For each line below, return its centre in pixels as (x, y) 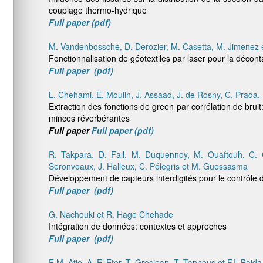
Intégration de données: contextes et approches (138, 226)
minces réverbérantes (89, 118)
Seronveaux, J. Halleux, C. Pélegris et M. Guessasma (148, 166)
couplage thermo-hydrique (98, 10)
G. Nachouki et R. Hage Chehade (111, 214)
